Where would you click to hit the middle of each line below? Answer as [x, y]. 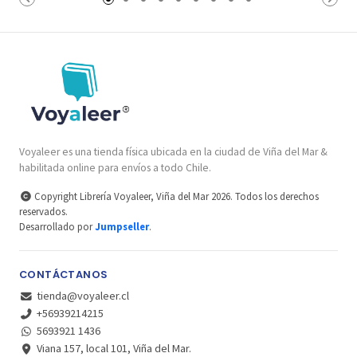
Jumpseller [122, 226]
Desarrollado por [57, 226]
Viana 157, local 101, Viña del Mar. [114, 348]
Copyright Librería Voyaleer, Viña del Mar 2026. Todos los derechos [175, 196]
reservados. [43, 211]
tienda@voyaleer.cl [82, 295]
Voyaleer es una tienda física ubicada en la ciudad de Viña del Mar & [173, 151]
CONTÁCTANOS [64, 274]
